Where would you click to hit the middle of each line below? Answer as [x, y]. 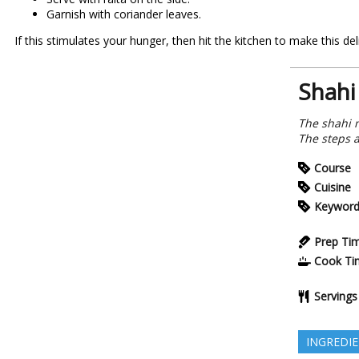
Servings [336, 296]
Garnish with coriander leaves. [124, 14]
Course [333, 168]
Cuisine [333, 187]
